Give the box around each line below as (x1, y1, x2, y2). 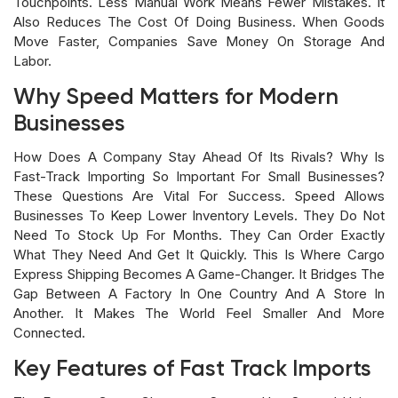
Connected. (13, 323, 85, 341)
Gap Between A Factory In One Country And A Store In (13, 284, 385, 302)
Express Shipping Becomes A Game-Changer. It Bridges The (13, 265, 385, 283)
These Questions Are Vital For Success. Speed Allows (13, 187, 385, 204)
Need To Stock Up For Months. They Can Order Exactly (13, 226, 385, 243)
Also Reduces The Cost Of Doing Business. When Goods (13, 12, 385, 30)
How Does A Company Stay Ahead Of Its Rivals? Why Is (13, 147, 385, 165)
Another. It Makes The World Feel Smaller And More (13, 304, 385, 322)
